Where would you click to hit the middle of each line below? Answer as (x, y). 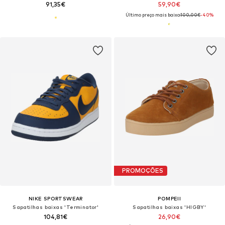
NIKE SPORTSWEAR (55, 198)
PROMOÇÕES (142, 171)
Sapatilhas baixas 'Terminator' (56, 207)
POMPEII (170, 198)
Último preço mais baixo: (153, 15)
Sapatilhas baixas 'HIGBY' (170, 207)
